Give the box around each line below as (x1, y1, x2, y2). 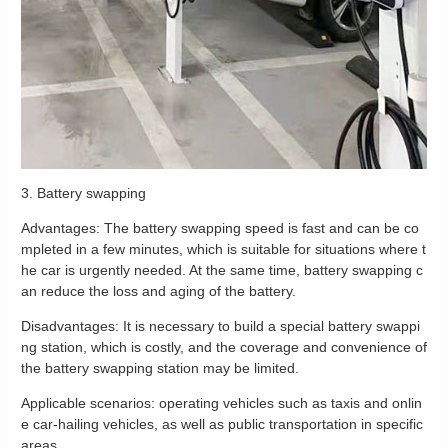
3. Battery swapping (21, 185, 146, 201)
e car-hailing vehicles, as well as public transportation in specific (21, 416, 423, 432)
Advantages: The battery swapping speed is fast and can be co (21, 220, 419, 236)
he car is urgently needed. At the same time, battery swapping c (21, 262, 423, 278)
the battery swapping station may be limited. (21, 360, 299, 376)
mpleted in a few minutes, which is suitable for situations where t (21, 241, 426, 257)
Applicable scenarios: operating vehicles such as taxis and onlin (21, 395, 422, 411)
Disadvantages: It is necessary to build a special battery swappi (21, 318, 420, 334)
